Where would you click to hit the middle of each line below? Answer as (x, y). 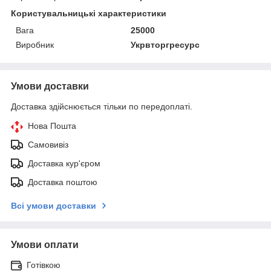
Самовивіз (48, 144)
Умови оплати (45, 244)
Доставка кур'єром (64, 163)
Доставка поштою (63, 182)
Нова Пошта (52, 126)
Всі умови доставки (54, 205)
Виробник (35, 44)
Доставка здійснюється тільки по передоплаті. (102, 106)
